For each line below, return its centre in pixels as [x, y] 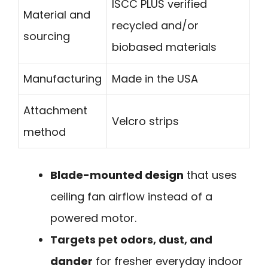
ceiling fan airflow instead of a [131, 197]
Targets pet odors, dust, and [131, 240]
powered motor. [93, 218]
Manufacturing [63, 79]
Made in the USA [155, 79]
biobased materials [164, 47]
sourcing [47, 36]
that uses [210, 175]
